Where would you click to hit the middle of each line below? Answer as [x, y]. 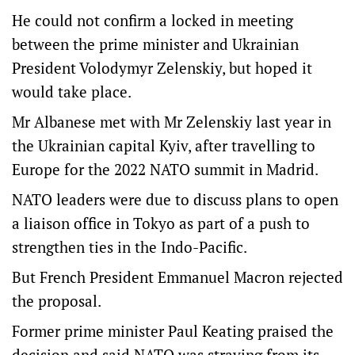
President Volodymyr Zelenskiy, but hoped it [162, 68]
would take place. [73, 92]
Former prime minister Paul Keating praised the [173, 331]
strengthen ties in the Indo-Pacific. [130, 247]
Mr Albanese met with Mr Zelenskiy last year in [172, 122]
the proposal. [57, 301]
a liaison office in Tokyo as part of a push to [161, 223]
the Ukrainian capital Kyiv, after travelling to [164, 145]
